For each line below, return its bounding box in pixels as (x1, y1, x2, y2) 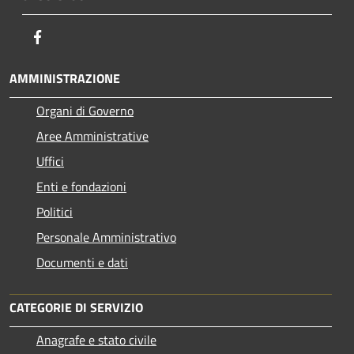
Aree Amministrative (36, 126, 149, 146)
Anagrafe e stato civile (36, 330, 156, 350)
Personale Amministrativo (36, 228, 176, 247)
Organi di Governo (36, 101, 134, 121)
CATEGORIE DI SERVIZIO (9, 298, 143, 318)
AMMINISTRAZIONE (9, 69, 120, 88)
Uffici (36, 152, 64, 171)
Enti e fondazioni (36, 177, 126, 197)
